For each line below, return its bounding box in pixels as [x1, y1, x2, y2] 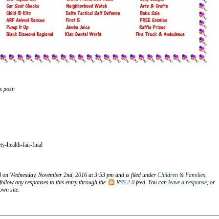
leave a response [168, 178, 207, 186]
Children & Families [157, 171, 205, 178]
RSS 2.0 [116, 178, 134, 186]
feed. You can [134, 178, 168, 186]
